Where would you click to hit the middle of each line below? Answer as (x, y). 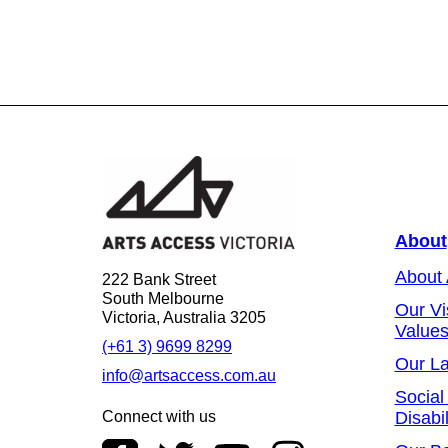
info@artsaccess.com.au (189, 375)
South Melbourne (163, 298)
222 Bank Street (159, 279)
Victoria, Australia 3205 (184, 317)
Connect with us (159, 416)
